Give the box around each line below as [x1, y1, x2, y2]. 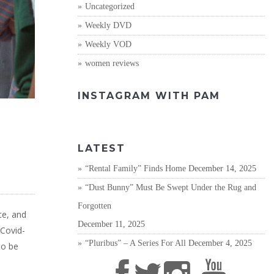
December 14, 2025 [188, 164, 256, 173]
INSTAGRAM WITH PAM [78, 90, 220, 102]
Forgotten [78, 201, 111, 210]
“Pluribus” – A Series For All [85, 239, 186, 248]
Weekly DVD [85, 21, 131, 30]
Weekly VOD [85, 40, 131, 49]
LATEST [78, 143, 125, 154]
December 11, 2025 [78, 220, 145, 229]
